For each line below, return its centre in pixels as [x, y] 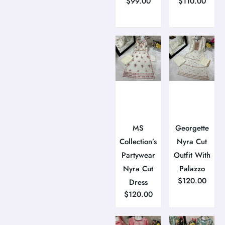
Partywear [138, 155]
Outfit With [192, 155]
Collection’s [138, 142]
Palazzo [192, 169]
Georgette [192, 128]
